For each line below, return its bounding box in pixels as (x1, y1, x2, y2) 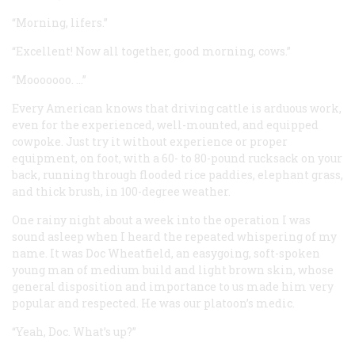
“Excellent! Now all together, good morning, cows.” (12, 43, 291, 59)
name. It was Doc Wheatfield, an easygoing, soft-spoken (12, 245, 320, 261)
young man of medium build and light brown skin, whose (12, 261, 334, 277)
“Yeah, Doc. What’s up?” (12, 323, 136, 339)
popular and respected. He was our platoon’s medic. (12, 295, 295, 311)
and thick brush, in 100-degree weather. (12, 183, 231, 199)
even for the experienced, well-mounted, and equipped (12, 116, 319, 132)
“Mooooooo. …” (12, 71, 86, 87)
